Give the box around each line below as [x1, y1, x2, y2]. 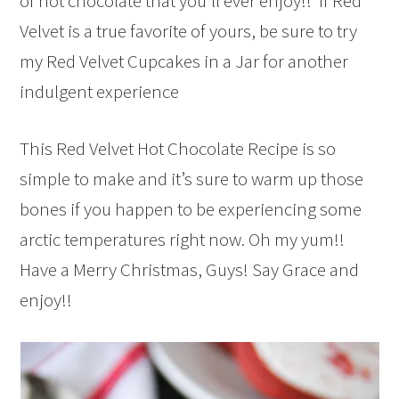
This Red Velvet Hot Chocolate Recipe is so [20, 136, 337, 160]
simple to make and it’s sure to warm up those [20, 167, 364, 191]
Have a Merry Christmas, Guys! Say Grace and [20, 257, 360, 281]
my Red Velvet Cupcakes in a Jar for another [20, 49, 349, 73]
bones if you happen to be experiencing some [20, 197, 362, 221]
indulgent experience [20, 79, 180, 103]
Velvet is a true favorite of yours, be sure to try [20, 19, 358, 43]
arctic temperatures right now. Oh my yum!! [20, 227, 346, 251]
